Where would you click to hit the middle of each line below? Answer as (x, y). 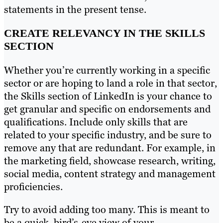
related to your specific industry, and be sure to (108, 135)
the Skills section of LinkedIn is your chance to (108, 96)
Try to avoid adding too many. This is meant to (107, 210)
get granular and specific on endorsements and (107, 109)
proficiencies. (35, 187)
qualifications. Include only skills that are (96, 122)
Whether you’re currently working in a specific (107, 70)
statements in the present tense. (76, 9)
